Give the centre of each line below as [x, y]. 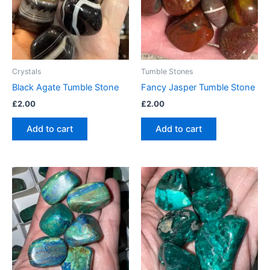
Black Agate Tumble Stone [65, 88]
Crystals [27, 71]
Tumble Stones [167, 71]
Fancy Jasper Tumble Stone [198, 88]
